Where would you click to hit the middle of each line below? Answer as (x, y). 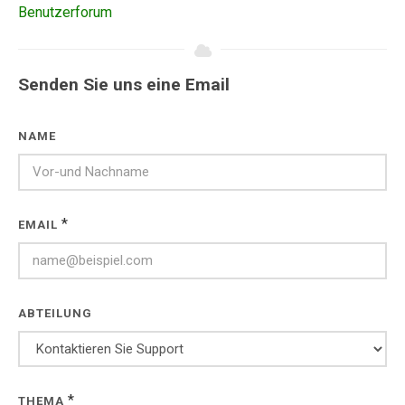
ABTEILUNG (55, 313)
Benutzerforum (65, 12)
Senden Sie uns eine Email (124, 85)
